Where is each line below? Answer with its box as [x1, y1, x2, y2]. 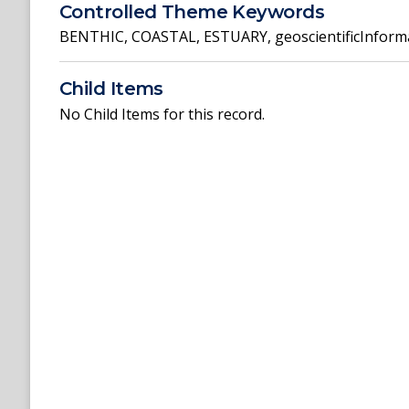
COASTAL [131, 26, 196, 47]
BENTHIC [59, 26, 124, 47]
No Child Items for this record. [59, 103, 265, 124]
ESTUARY [204, 26, 267, 47]
